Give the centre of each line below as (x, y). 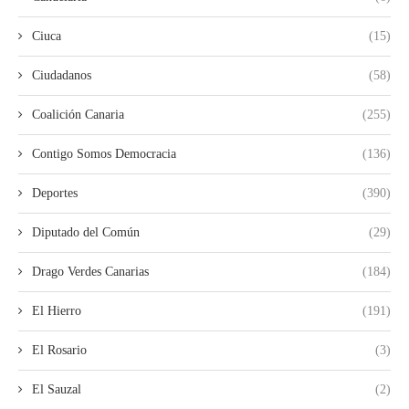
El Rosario (59, 350)
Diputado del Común (86, 232)
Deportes (55, 193)
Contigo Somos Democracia (104, 153)
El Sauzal (57, 389)
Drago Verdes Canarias (90, 271)
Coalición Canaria (78, 114)
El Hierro (57, 310)
